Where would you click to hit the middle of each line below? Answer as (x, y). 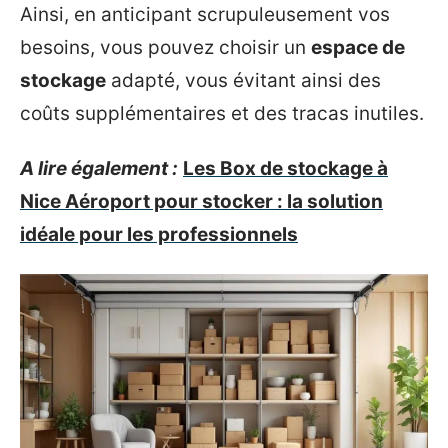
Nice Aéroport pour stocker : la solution (201, 201)
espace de (358, 47)
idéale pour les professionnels (159, 234)
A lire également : (99, 168)
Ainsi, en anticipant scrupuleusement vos (205, 14)
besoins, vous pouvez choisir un (165, 47)
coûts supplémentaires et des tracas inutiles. (222, 113)
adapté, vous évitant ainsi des (243, 80)
